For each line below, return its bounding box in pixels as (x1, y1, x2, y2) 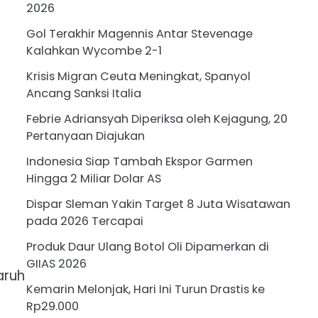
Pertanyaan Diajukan (26, 128, 145, 145)
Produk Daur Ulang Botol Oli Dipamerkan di (26, 238, 269, 256)
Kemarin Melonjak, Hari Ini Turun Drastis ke (26, 281, 265, 298)
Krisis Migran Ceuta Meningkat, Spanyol (26, 68, 251, 85)
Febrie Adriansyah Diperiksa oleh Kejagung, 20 (26, 111, 287, 128)
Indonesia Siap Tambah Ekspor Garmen (26, 153, 253, 170)
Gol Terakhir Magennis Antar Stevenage (26, 26, 253, 43)
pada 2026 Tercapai (26, 213, 143, 230)
